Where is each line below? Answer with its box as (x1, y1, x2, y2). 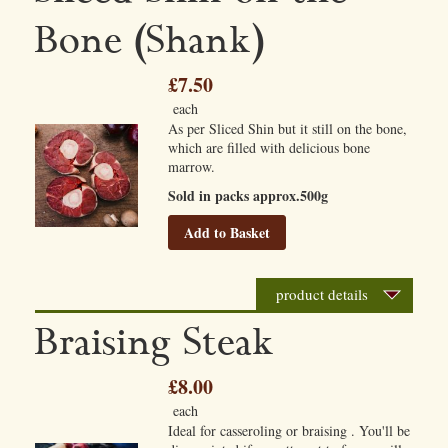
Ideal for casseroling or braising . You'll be (168, 421, 411, 440)
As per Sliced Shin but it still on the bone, (168, 119, 408, 138)
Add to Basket (184, 222, 271, 243)
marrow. (168, 157, 216, 176)
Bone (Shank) (35, 17, 264, 65)
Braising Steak (35, 319, 275, 367)
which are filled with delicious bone (168, 138, 371, 157)
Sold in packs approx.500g (168, 185, 329, 206)
